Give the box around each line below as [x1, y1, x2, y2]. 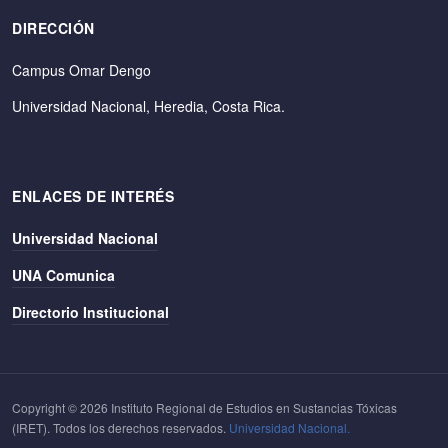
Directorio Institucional [12, 302, 169, 322]
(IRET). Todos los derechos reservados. [12, 419, 226, 436]
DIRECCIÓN [12, 18, 95, 38]
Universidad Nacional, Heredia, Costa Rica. [12, 96, 285, 116]
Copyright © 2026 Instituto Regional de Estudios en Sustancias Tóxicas [12, 399, 397, 416]
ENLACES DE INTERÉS [12, 186, 174, 206]
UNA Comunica [12, 265, 115, 285]
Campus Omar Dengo [12, 60, 151, 80]
